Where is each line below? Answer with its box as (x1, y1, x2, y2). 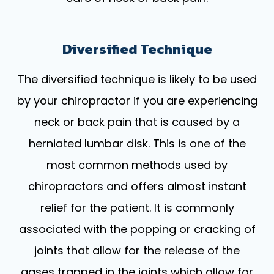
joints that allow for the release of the (34, 242, 240, 258)
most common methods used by (46, 157, 228, 172)
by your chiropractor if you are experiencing (17, 92, 257, 108)
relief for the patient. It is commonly (40, 199, 234, 215)
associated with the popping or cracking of (18, 221, 256, 237)
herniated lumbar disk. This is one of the (28, 135, 246, 151)
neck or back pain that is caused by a (34, 114, 240, 130)
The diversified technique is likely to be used (17, 71, 257, 87)
